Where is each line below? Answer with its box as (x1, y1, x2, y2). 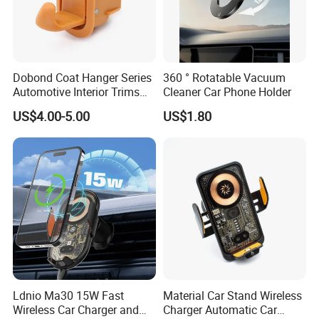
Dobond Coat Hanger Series (13, 70, 152, 86)
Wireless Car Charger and (13, 301, 140, 318)
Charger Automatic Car (162, 301, 277, 318)
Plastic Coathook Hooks (13, 98, 134, 115)
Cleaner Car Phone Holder (162, 84, 291, 100)
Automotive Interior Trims (13, 84, 140, 100)
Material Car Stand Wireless (162, 287, 302, 303)
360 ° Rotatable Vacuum (162, 70, 286, 86)
